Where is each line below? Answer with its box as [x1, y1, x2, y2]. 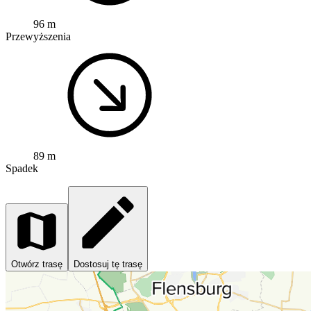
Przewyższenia [6, 30, 71, 42]
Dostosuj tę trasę [74, 258, 142, 269]
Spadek [6, 162, 38, 174]
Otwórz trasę [11, 258, 62, 269]
